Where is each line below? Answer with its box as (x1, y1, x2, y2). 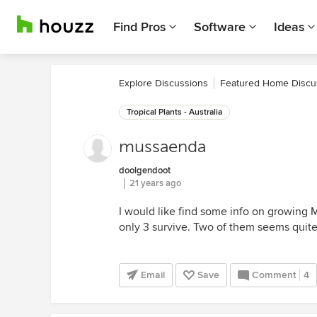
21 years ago (129, 178, 181, 189)
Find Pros (113, 19, 166, 35)
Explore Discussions (119, 77, 208, 89)
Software (194, 19, 246, 35)
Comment (252, 269, 296, 281)
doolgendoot (119, 165, 171, 176)
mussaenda (119, 137, 206, 156)
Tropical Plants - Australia (127, 107, 222, 117)
